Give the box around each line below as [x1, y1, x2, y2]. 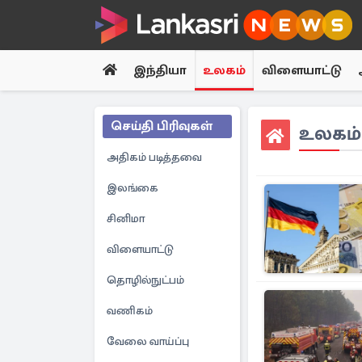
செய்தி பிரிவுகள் [111, 118, 213, 134]
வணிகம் [107, 304, 153, 318]
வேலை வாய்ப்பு [107, 335, 189, 348]
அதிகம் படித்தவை [107, 150, 202, 164]
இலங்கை [107, 181, 158, 195]
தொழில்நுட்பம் [107, 273, 184, 287]
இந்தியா [133, 62, 187, 78]
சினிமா [107, 212, 145, 225]
